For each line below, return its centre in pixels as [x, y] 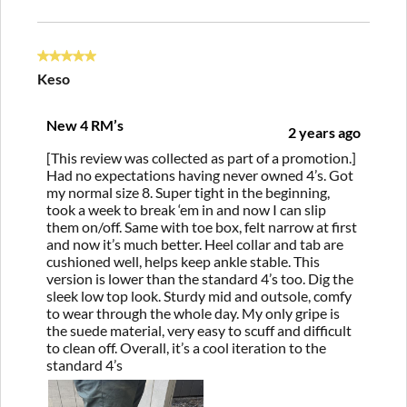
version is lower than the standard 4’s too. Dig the [200, 278]
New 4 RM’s [85, 124]
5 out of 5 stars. [85, 60]
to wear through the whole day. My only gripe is [193, 313]
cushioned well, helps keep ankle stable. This [183, 261]
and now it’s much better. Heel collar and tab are [195, 243]
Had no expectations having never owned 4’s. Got [200, 174]
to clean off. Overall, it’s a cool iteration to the [186, 347]
